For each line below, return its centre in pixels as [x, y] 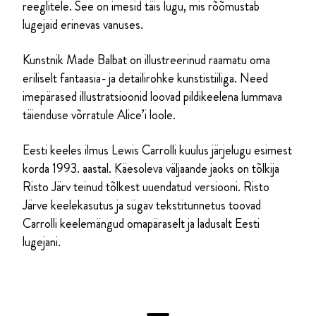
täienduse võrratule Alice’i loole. [99, 115]
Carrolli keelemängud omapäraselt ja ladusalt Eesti [141, 223]
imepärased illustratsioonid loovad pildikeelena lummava [152, 96]
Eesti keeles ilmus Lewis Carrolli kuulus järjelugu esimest [157, 150]
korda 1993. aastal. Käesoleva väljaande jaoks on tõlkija [151, 168]
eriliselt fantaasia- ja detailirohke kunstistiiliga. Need [145, 78]
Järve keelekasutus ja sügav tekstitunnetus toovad [142, 205]
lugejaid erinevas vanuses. [83, 24]
